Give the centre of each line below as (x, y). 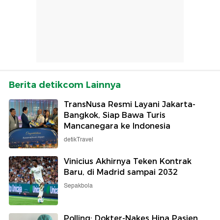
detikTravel (79, 139)
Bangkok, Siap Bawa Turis (115, 115)
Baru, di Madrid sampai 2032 (121, 172)
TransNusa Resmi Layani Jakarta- (130, 104)
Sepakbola (78, 186)
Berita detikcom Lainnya (65, 85)
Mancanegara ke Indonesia (117, 126)
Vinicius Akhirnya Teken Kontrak (128, 161)
